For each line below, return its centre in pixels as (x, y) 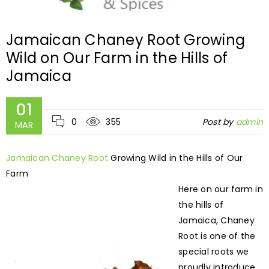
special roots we (213, 252)
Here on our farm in (221, 189)
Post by (219, 122)
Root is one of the (217, 236)
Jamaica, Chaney (216, 221)
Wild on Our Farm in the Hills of (117, 58)
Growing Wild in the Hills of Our (176, 158)
